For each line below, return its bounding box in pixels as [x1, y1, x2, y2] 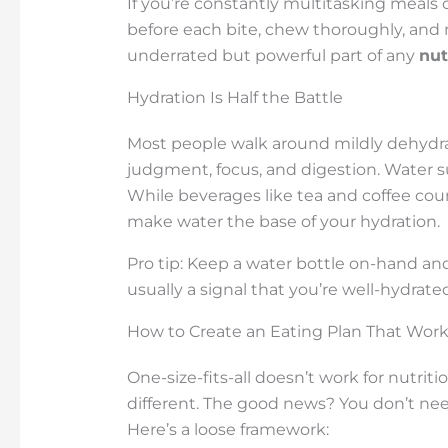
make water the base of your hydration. [126, 211, 440, 231]
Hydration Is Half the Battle [126, 87, 343, 107]
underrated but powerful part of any [126, 45, 419, 65]
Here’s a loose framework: [126, 419, 329, 439]
